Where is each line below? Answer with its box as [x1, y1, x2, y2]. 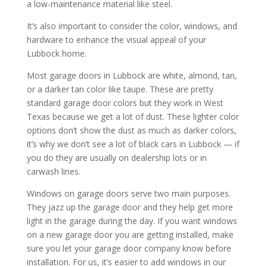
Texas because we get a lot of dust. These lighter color [26, 110, 239, 122]
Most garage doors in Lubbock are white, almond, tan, [26, 69, 237, 81]
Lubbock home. [26, 47, 86, 59]
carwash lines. [26, 165, 80, 177]
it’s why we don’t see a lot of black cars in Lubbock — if [26, 138, 240, 150]
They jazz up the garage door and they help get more [26, 201, 233, 213]
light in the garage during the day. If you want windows [26, 215, 237, 226]
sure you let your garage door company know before [26, 242, 231, 254]
